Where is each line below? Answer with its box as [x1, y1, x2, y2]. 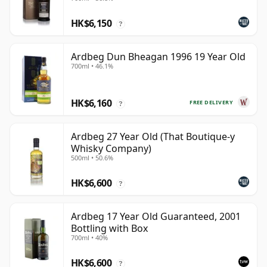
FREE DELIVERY [190, 98, 233, 106]
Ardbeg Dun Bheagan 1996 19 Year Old [71, 50, 246, 64]
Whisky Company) [71, 142, 151, 156]
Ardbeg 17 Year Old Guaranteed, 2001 [71, 210, 241, 223]
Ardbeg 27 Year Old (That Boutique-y [71, 130, 235, 144]
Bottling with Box [71, 222, 148, 235]
